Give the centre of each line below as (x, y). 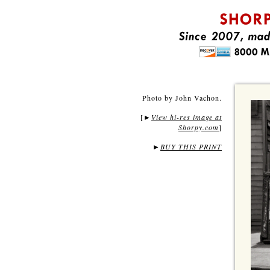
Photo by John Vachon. (182, 98)
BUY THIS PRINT (191, 146)
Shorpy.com (199, 127)
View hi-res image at (187, 117)
